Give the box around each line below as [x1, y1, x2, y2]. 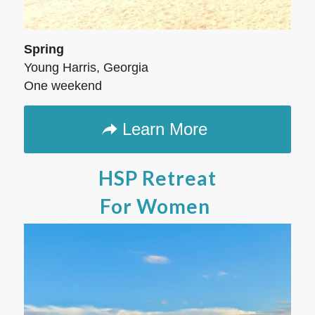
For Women [100, 194, 211, 219]
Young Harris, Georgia [23, 60, 148, 75]
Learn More [122, 120, 208, 139]
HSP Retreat [98, 166, 217, 191]
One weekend [23, 79, 102, 94]
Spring [23, 42, 64, 57]
